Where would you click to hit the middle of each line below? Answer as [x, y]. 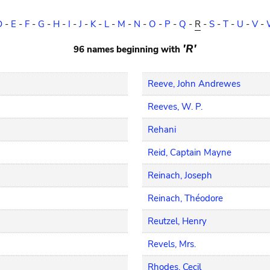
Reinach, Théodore [186, 198]
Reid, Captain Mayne [190, 152]
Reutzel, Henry [177, 221]
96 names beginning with [128, 49]
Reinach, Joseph [180, 175]
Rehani [162, 130]
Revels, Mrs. [172, 244]
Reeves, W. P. [175, 107]
